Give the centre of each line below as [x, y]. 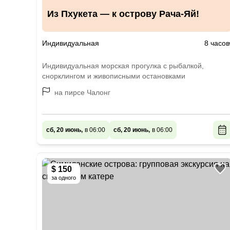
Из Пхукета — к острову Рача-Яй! [123, 14]
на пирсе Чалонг [82, 92]
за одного [64, 178]
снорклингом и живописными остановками [114, 76]
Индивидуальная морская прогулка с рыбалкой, [123, 66]
